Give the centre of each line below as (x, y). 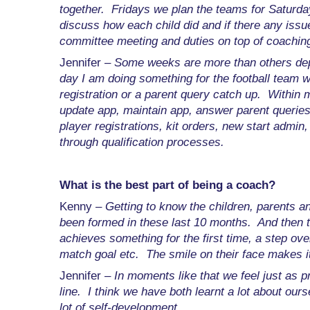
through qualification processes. (142, 143)
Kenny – (82, 207)
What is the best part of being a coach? (167, 185)
